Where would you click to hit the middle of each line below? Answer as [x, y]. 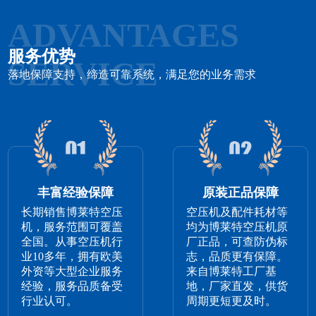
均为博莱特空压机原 [237, 227]
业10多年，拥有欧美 [72, 257]
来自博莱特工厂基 [232, 272]
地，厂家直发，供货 [237, 286]
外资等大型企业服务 [72, 272]
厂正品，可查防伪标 [237, 242]
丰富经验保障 [75, 193]
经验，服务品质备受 [72, 286]
